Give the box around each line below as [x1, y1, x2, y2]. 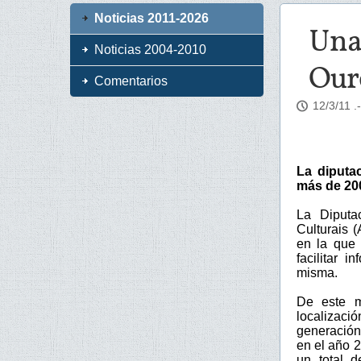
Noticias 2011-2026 [94, 11, 209, 25]
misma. [297, 265, 338, 280]
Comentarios [94, 74, 168, 88]
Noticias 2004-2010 [94, 43, 206, 56]
